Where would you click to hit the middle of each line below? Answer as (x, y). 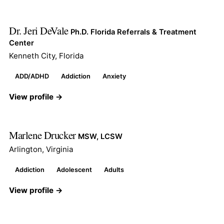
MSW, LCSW (100, 136)
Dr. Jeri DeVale (40, 30)
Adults (114, 169)
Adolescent (74, 169)
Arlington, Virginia (41, 149)
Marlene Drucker (44, 135)
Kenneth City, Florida (46, 55)
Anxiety (114, 76)
